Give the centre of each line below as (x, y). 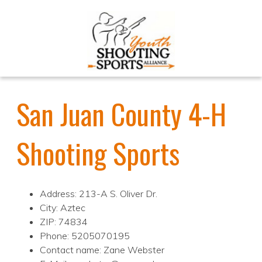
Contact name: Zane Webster (102, 250)
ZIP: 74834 (64, 222)
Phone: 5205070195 (85, 236)
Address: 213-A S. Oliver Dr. (99, 194)
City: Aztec (63, 208)
